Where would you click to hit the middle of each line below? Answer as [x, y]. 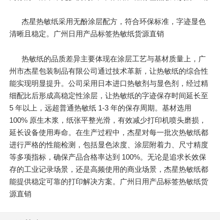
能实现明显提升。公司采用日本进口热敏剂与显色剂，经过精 [109, 83]
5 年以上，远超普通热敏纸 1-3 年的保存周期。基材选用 [101, 108]
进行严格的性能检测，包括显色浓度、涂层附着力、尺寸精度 [109, 144]
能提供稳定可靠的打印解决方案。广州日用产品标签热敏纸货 [109, 181]
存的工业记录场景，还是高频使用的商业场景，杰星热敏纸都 [109, 169]
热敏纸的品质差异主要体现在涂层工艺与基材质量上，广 [114, 58]
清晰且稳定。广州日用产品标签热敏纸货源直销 [87, 34]
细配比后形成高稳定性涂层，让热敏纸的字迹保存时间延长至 [109, 95]
